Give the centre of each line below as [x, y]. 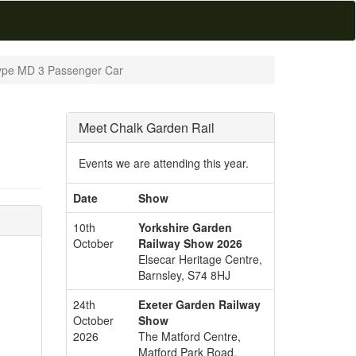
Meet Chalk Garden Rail [147, 128]
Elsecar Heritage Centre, [201, 259]
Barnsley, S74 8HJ [185, 275]
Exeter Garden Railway [200, 304]
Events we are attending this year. [164, 163]
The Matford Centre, [190, 336]
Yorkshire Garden [186, 227]
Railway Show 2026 [191, 243]
